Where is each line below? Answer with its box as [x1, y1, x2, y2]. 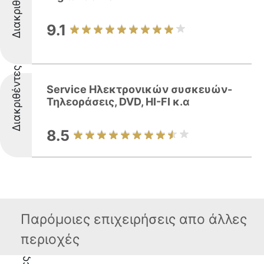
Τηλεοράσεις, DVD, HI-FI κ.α [47, 95, 190, 108]
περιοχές [21, 231, 80, 247]
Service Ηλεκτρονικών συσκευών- [47, 83, 232, 95]
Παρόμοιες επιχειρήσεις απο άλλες [21, 211, 247, 227]
